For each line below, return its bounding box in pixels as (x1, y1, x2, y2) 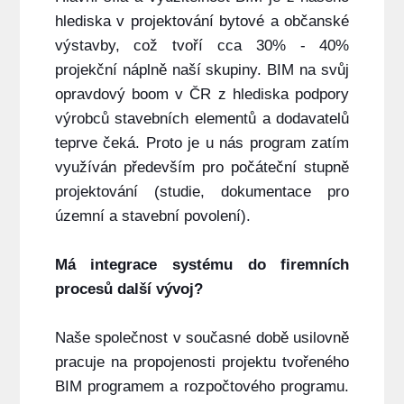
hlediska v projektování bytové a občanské (54, 13, 350, 31)
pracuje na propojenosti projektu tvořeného (54, 353, 350, 372)
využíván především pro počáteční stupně (54, 159, 350, 177)
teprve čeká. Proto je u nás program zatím (54, 134, 350, 152)
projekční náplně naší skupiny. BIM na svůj (54, 61, 350, 79)
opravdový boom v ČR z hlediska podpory (54, 86, 350, 104)
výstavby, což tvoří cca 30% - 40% (54, 37, 350, 55)
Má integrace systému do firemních (54, 256, 350, 274)
